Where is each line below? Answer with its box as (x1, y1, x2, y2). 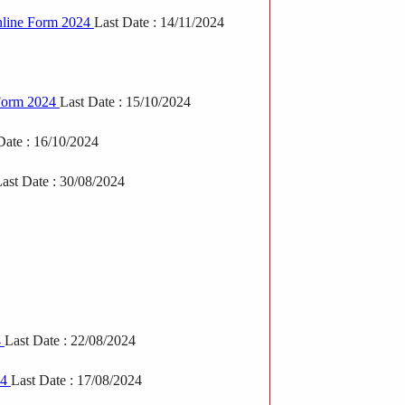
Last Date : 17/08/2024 (10, 372, 142, 388)
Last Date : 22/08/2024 (4, 332, 136, 348)
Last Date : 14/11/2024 (93, 14, 224, 30)
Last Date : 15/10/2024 (59, 93, 191, 109)
